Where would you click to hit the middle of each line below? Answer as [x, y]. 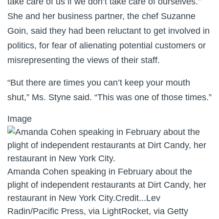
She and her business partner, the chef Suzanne [101, 16]
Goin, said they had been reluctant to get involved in [109, 31]
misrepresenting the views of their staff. [84, 60]
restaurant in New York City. [61, 198]
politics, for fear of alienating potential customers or [107, 45]
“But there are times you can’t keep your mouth [99, 83]
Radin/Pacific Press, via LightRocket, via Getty [98, 211]
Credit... [131, 198]
